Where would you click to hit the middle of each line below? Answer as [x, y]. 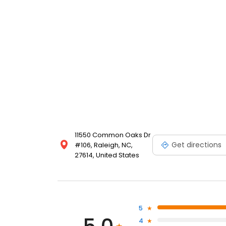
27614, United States [107, 155]
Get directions [196, 145]
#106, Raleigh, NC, [104, 145]
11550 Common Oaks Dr [113, 135]
